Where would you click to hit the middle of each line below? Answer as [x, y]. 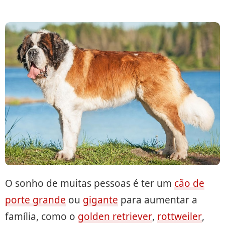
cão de [189, 184]
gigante [100, 200]
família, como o [41, 217]
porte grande [35, 200]
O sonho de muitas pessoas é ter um [90, 184]
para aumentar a [158, 200]
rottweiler [180, 217]
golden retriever [115, 217]
